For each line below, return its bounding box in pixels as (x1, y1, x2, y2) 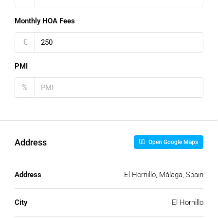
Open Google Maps (147, 139, 198, 145)
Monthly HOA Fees (15, 17, 75, 25)
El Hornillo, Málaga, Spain (124, 170, 203, 179)
